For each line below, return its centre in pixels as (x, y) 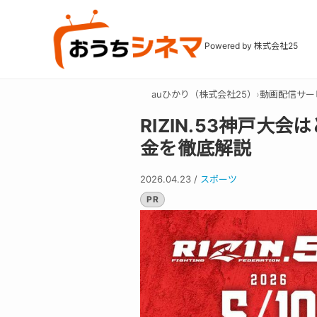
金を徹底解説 (196, 148)
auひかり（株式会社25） (204, 94)
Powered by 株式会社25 (252, 45)
